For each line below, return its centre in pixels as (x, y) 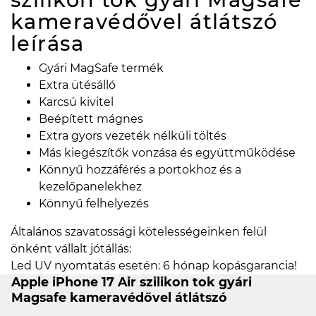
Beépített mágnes (91, 119)
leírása (48, 43)
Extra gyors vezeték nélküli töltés (133, 135)
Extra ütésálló (77, 85)
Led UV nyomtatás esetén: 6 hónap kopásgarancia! (154, 265)
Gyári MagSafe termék (101, 68)
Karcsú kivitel (76, 102)
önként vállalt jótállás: (71, 248)
